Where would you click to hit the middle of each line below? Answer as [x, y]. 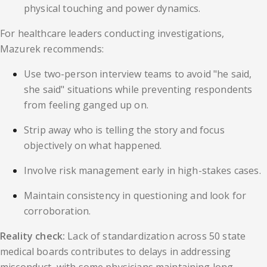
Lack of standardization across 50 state [156, 236]
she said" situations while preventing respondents [138, 90]
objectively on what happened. [93, 146]
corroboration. [58, 211]
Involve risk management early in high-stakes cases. [142, 171]
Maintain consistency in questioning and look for [135, 196]
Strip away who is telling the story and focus [124, 130]
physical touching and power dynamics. [112, 9]
